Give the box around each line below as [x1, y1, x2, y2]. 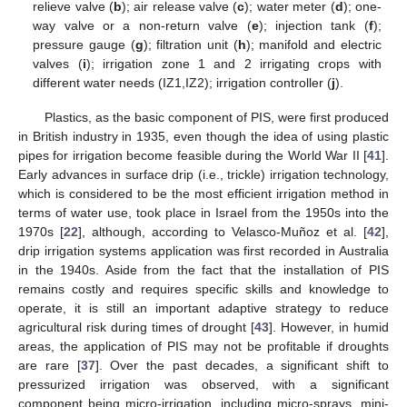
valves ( [33, 55, 83, 71]
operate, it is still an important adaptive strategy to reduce [18, 301, 389, 316]
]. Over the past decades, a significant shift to [94, 358, 390, 373]
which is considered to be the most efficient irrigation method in [18, 186, 389, 202]
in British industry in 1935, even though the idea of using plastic [18, 129, 389, 144]
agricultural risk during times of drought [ [18, 320, 255, 335]
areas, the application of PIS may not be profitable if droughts [18, 339, 389, 354]
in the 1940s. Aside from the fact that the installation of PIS [18, 263, 389, 278]
